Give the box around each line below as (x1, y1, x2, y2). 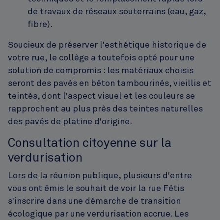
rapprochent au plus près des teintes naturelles (8, 105, 203, 114)
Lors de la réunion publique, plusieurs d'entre (8, 171, 192, 181)
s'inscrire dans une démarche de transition (8, 197, 181, 206)
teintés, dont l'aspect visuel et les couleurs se (8, 92, 195, 101)
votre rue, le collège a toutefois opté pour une (8, 54, 194, 63)
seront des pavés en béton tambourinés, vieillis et (8, 79, 211, 88)
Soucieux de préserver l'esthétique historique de (8, 41, 206, 50)
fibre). (27, 20, 53, 29)
